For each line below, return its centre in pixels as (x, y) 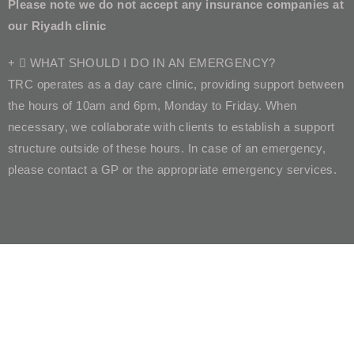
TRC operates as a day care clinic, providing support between (176, 84)
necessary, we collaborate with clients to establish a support (171, 126)
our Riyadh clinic (57, 25)
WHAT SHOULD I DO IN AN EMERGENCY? (153, 62)
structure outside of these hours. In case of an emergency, (167, 148)
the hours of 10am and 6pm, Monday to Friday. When (153, 105)
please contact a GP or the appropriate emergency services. (173, 169)
